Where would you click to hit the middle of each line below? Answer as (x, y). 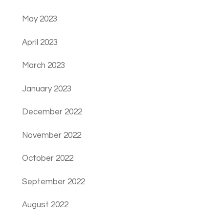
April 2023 (40, 42)
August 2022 (45, 205)
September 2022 (53, 182)
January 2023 (46, 89)
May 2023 (39, 19)
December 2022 (52, 112)
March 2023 (43, 66)
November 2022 (51, 135)
